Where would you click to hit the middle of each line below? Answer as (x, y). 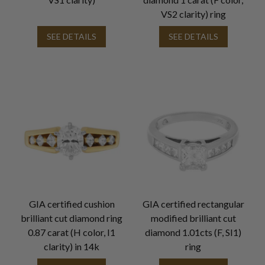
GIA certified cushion (72, 204)
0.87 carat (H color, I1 (72, 232)
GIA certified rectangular (193, 204)
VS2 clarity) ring (193, 14)
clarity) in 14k (72, 247)
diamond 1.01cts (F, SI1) (193, 232)
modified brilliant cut (193, 218)
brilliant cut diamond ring (72, 218)
